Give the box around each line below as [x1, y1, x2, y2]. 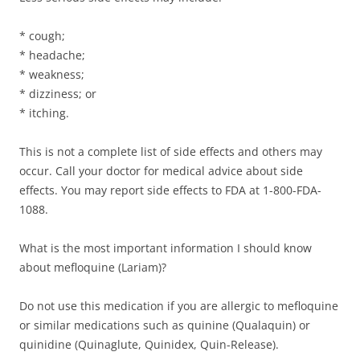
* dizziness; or [19, 85, 96, 101]
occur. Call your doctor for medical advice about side [19, 162, 303, 178]
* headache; [19, 47, 85, 63]
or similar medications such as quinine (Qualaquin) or [19, 317, 310, 333]
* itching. [19, 104, 69, 121]
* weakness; [19, 66, 84, 82]
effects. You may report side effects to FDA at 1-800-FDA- [19, 182, 321, 198]
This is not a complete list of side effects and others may [19, 143, 322, 159]
